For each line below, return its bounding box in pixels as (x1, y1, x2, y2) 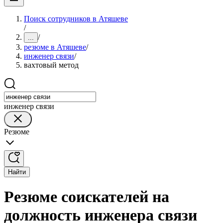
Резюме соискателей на (4, 188, 169, 206)
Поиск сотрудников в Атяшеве (24, 14, 128, 23)
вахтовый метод (24, 61, 79, 69)
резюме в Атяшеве (24, 43, 86, 51)
